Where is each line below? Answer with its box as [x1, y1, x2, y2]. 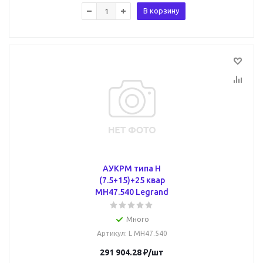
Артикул [96, 230, 125, 237]
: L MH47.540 [124, 230, 167, 237]
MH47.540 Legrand [95, 187, 168, 197]
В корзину [143, 6, 179, 15]
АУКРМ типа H [103, 164, 161, 173]
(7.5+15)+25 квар [99, 176, 165, 185]
